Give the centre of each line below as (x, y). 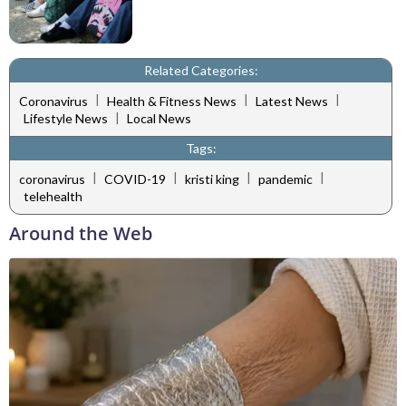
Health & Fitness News (172, 101)
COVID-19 (135, 179)
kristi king (212, 179)
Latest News (292, 101)
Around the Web (81, 234)
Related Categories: (201, 71)
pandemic (285, 179)
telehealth (53, 197)
